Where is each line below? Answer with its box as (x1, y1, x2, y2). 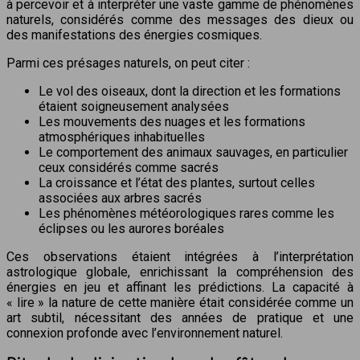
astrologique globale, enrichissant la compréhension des (6, 264, 354, 280)
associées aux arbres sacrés (39, 190, 202, 206)
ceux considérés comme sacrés (39, 159, 219, 175)
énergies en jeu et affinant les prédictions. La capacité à (6, 279, 354, 295)
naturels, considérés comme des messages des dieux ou (6, 11, 354, 27)
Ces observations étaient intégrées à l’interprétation (6, 248, 354, 264)
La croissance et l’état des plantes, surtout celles (39, 174, 315, 190)
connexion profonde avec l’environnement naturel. (6, 325, 283, 341)
